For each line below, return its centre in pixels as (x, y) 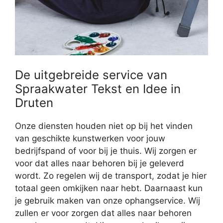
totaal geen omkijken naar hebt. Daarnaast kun (109, 188)
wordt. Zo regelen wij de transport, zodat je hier (111, 175)
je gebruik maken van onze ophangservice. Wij (108, 200)
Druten (34, 103)
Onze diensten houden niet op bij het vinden (104, 126)
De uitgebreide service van (91, 75)
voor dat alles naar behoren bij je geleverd (100, 163)
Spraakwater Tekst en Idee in (98, 89)
